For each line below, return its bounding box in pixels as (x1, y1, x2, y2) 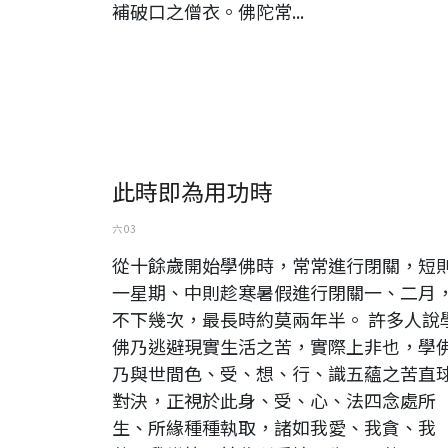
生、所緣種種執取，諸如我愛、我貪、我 (112, 413, 436, 440)
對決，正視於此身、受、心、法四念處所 (112, 386, 436, 413)
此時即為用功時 (112, 173, 273, 208)
